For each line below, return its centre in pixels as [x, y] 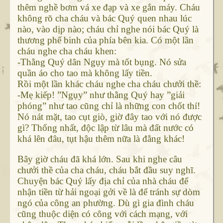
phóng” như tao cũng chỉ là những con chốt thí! [109, 106]
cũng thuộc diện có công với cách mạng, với [102, 214]
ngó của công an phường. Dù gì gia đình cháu [106, 203]
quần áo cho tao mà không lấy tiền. [85, 73]
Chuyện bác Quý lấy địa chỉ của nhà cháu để [103, 181]
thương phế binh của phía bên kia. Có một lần [105, 40]
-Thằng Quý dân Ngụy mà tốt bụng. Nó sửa [102, 62]
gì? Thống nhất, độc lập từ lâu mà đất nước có [105, 128]
